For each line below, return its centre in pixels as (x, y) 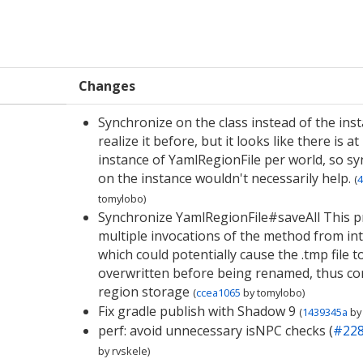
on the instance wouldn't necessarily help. (224, 178)
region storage (143, 292)
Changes (107, 86)
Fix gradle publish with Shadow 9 (196, 311)
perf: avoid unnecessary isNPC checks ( (215, 331)
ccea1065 (218, 293)
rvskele (129, 351)
